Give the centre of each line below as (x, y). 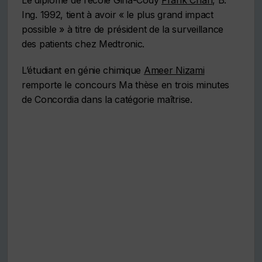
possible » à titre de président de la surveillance (123, 30)
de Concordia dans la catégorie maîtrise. (107, 100)
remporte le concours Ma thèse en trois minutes (126, 85)
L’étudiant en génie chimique (83, 70)
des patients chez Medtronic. (83, 44)
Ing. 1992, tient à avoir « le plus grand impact (118, 15)
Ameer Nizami (174, 70)
